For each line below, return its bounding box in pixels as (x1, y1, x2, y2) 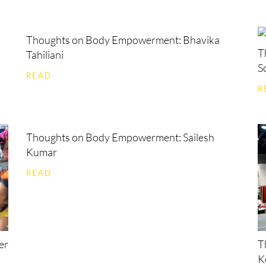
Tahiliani (26, 48, 64, 61)
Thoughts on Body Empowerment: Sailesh (26, 131, 214, 144)
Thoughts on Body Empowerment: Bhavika (26, 33, 220, 46)
